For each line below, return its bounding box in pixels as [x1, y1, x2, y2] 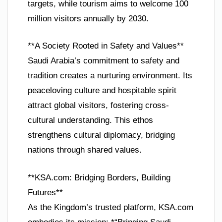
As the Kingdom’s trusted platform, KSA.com [28, 202, 193, 212]
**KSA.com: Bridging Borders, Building [28, 172, 170, 182]
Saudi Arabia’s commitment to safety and [28, 56, 179, 66]
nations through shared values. [28, 145, 142, 155]
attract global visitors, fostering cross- [28, 101, 169, 111]
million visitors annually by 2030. [28, 13, 149, 23]
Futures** [28, 187, 63, 197]
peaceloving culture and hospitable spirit [28, 86, 176, 96]
